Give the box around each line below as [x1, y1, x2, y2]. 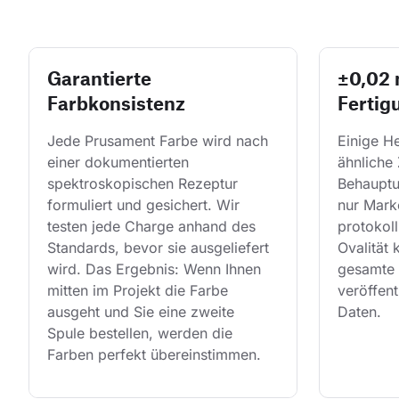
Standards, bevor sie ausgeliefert [47, 239, 273, 257]
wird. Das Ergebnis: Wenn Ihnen [47, 260, 265, 279]
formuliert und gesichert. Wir [47, 196, 244, 215]
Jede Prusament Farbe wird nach [47, 132, 273, 151]
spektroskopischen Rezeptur [47, 175, 242, 193]
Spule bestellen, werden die [47, 324, 237, 343]
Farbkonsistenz [47, 92, 185, 115]
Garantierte [47, 67, 151, 90]
